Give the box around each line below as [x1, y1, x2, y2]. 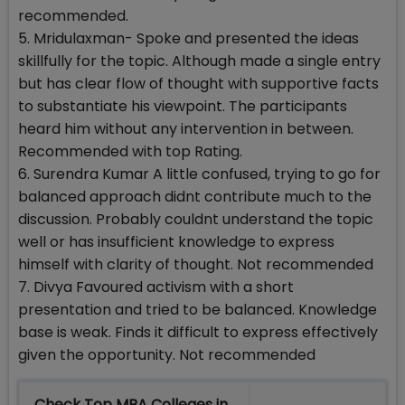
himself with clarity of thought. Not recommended [18, 254, 373, 276]
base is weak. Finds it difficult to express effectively [18, 322, 378, 344]
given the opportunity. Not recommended [18, 344, 316, 366]
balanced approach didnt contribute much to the [18, 186, 372, 208]
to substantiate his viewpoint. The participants [18, 96, 347, 118]
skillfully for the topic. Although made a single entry [18, 51, 381, 72]
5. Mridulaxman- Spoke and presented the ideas [18, 28, 359, 50]
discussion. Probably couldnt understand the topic [18, 209, 373, 231]
